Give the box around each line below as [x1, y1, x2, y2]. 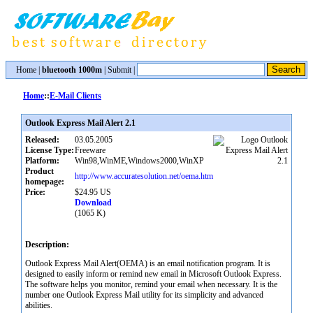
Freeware [75, 145, 105, 155]
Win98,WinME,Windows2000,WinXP [75, 156, 204, 166]
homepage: [25, 177, 64, 187]
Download [75, 198, 112, 208]
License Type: [25, 145, 74, 155]
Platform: [25, 156, 59, 166]
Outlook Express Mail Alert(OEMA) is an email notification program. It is [25, 259, 270, 268]
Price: [25, 187, 45, 197]
